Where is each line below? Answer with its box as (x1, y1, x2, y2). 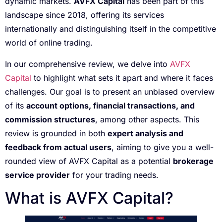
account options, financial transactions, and (26, 100, 195, 111)
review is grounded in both (5, 128, 108, 138)
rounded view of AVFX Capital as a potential (5, 156, 173, 166)
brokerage (173, 156, 214, 166)
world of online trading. (5, 38, 93, 48)
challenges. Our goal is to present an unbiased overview (5, 86, 215, 97)
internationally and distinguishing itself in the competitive (5, 24, 216, 34)
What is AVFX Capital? (5, 188, 173, 208)
